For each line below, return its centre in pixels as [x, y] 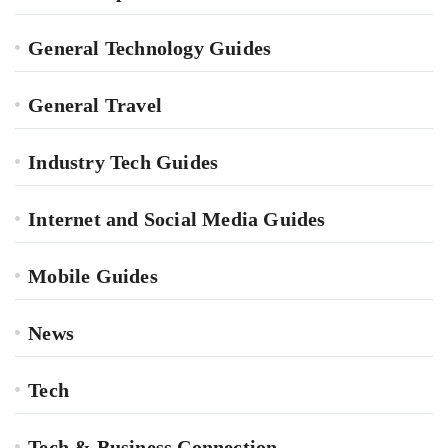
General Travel [95, 105]
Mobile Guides [93, 276]
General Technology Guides [150, 48]
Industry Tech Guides [123, 162]
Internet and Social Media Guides [177, 219]
